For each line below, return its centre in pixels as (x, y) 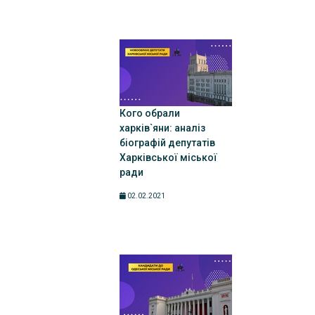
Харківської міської (168, 157)
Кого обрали (149, 113)
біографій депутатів (167, 143)
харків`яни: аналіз (162, 128)
